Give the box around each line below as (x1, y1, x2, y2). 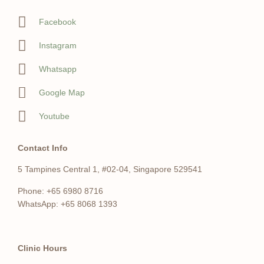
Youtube (39, 111, 70, 121)
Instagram (39, 40, 77, 50)
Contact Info (18, 143, 68, 153)
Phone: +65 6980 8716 (18, 186, 103, 196)
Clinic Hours (18, 243, 67, 253)
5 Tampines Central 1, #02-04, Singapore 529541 (18, 164, 202, 174)
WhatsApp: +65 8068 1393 (18, 199, 117, 209)
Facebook (39, 16, 77, 27)
